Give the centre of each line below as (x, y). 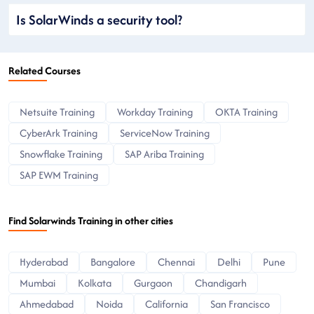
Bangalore (113, 261)
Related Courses (45, 70)
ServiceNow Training (165, 132)
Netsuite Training (57, 111)
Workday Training (155, 111)
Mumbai (37, 282)
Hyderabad (44, 261)
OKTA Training (246, 111)
